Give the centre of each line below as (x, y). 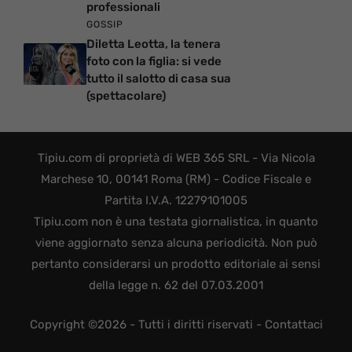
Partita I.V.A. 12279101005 (176, 201)
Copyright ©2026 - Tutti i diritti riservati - (147, 324)
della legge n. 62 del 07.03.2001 (176, 286)
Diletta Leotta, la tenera (154, 44)
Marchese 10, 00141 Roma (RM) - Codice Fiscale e (176, 180)
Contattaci (293, 324)
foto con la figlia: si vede (154, 62)
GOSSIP (105, 25)
